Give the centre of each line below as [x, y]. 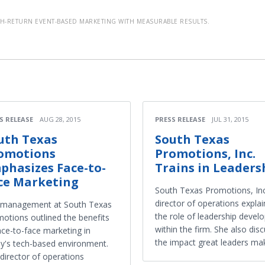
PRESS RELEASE [180, 119]
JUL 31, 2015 [230, 119]
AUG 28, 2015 [60, 119]
